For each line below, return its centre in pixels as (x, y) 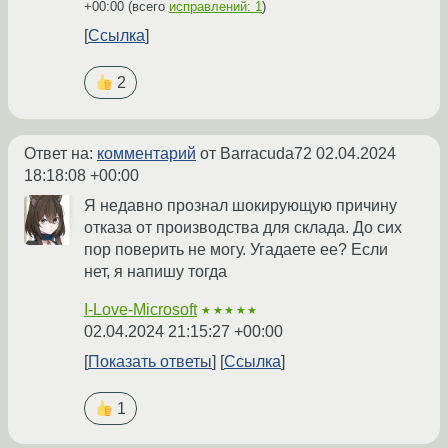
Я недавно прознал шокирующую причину (240, 205)
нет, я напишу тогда (155, 271)
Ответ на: (60, 153)
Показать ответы (150, 361)
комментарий (146, 153)
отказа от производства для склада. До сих (243, 227)
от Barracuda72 (256, 153)
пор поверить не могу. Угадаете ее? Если (236, 249)
